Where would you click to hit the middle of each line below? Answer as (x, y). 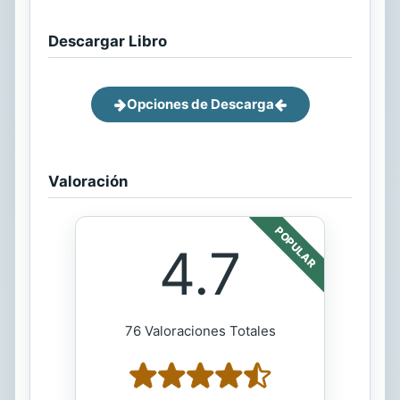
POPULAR (296, 247)
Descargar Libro (108, 41)
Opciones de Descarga (200, 104)
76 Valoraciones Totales (200, 331)
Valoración (88, 181)
